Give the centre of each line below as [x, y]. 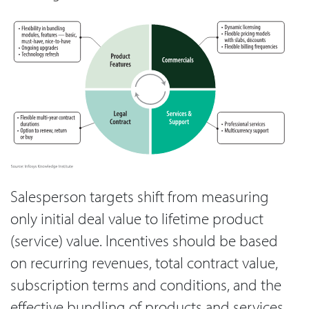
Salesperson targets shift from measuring [140, 196]
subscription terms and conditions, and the [146, 284]
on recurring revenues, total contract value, [144, 262]
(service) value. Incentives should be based [144, 240]
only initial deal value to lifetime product [137, 218]
